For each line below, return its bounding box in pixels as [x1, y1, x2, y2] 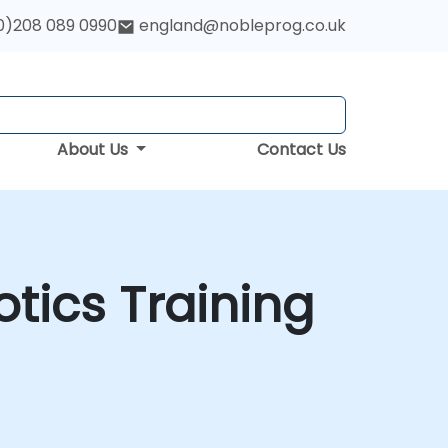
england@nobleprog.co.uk [139, 14, 346, 38]
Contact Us [257, 138, 346, 161]
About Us [57, 138, 133, 161]
